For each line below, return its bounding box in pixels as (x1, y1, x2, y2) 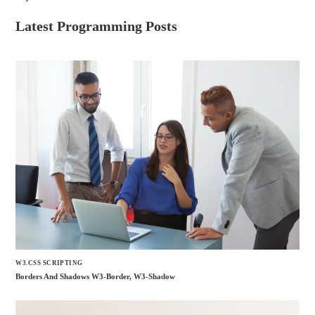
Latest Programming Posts (15, 18, 178, 34)
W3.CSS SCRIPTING (15, 259, 83, 266)
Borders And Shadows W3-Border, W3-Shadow (15, 272, 176, 281)
